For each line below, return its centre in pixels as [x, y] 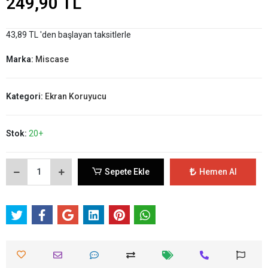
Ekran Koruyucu [76, 96]
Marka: [21, 59]
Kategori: [25, 96]
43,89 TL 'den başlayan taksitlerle [68, 34]
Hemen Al [218, 171]
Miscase [52, 59]
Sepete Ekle [127, 171]
